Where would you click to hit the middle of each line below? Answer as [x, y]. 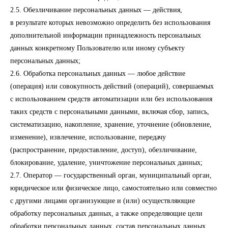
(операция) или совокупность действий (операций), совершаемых [112, 86]
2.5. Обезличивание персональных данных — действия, [96, 10]
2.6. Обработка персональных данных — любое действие [98, 74]
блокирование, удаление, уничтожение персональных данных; [106, 163]
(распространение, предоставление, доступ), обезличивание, [104, 150]
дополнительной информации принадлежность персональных [106, 35]
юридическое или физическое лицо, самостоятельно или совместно [113, 188]
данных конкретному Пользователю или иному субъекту [97, 48]
